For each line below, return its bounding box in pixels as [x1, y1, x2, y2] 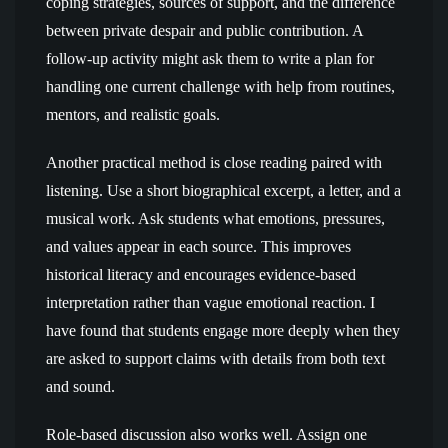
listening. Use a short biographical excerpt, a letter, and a [46, 182, 401, 199]
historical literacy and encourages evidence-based [46, 266, 356, 283]
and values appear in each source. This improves [46, 238, 351, 255]
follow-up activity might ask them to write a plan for [46, 50, 374, 67]
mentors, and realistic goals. [46, 106, 220, 123]
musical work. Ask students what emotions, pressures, [46, 210, 385, 227]
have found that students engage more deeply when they [46, 322, 400, 339]
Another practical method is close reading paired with [46, 154, 382, 171]
